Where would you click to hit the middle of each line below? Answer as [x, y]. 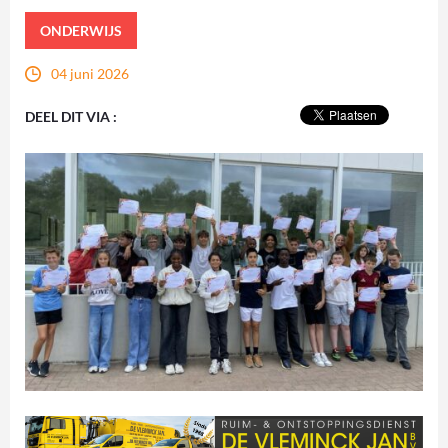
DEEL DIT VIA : [71, 116]
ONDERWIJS [81, 30]
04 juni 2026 [90, 73]
